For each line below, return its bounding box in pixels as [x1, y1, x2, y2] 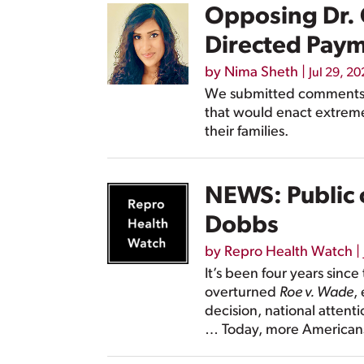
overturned [205, 285, 279, 301]
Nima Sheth [224, 65, 298, 81]
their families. [205, 124, 288, 141]
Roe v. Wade [279, 285, 353, 301]
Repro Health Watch [224, 245, 353, 261]
